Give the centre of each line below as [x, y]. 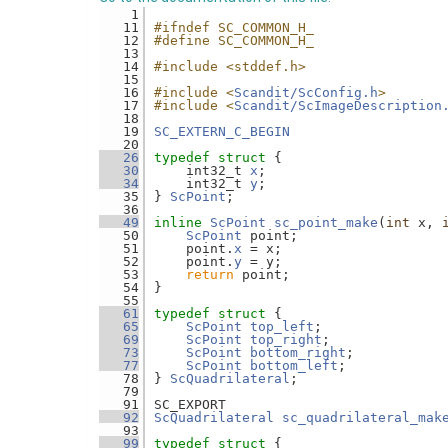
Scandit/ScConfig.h [306, 92]
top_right [286, 339]
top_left [282, 326]
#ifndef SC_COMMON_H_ [234, 27]
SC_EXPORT [190, 404]
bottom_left [294, 365]
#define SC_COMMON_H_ [234, 40]
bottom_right [298, 352]
